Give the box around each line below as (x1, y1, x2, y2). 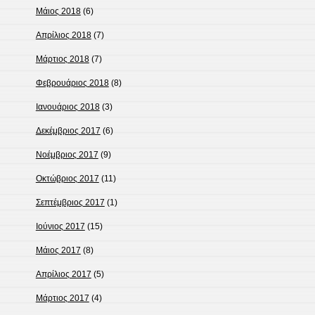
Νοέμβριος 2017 (35, 150, 98, 160)
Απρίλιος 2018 (35, 30, 91, 41)
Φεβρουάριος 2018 (35, 78, 109, 89)
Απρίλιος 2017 (35, 269, 91, 280)
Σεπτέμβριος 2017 (35, 198, 105, 208)
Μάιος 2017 (35, 245, 81, 256)
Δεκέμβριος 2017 (35, 126, 101, 136)
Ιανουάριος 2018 (35, 102, 100, 112)
